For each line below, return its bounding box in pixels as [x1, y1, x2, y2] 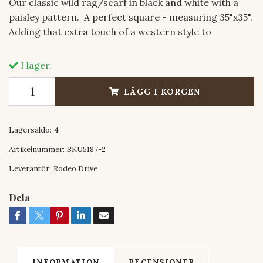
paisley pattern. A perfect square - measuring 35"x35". [9, 11, 252, 23]
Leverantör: [9, 163, 51, 174]
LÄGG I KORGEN [124, 86, 200, 97]
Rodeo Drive [53, 163, 97, 174]
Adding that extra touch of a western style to [9, 25, 211, 38]
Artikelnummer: [9, 144, 65, 154]
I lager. [18, 59, 52, 71]
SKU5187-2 [67, 144, 106, 154]
